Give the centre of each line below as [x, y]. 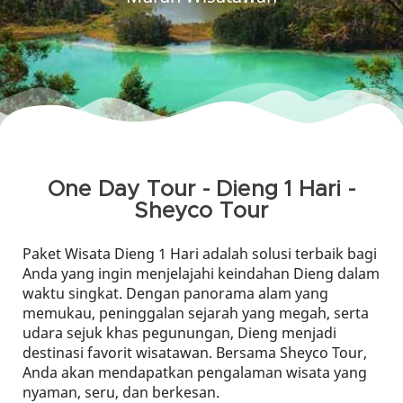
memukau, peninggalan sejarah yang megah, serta [196, 313]
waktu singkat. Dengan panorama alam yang [175, 293]
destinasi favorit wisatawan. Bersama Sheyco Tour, [195, 353]
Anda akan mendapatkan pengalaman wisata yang [195, 372]
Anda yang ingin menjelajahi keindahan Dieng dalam [201, 273]
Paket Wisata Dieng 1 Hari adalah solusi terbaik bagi [200, 254]
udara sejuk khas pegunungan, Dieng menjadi [179, 333]
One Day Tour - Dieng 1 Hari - [201, 190]
